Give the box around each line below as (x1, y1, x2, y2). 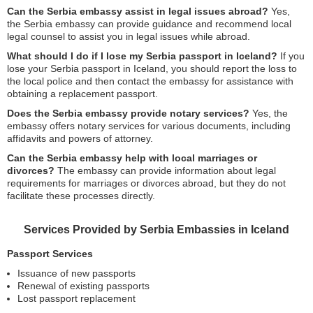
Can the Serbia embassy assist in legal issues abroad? (7, 6, 268, 17)
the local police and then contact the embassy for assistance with (7, 75, 293, 87)
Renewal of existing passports (17, 280, 150, 291)
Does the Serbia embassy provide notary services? (7, 108, 249, 119)
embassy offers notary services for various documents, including (7, 120, 291, 131)
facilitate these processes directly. (7, 190, 155, 201)
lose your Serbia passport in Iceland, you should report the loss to (7, 63, 297, 74)
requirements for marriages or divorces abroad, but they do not (7, 177, 286, 189)
